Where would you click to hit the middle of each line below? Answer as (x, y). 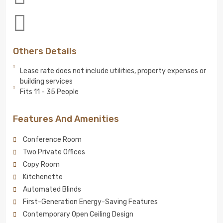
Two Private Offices (54, 152)
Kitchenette (43, 177)
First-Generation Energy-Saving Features (90, 202)
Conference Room (52, 140)
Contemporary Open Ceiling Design (78, 214)
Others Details (45, 51)
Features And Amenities (66, 119)
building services (46, 81)
